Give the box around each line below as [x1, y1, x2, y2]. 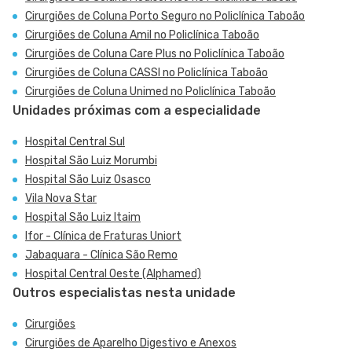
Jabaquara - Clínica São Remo [25, 248, 178, 262]
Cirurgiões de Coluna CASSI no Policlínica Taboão [25, 66, 268, 79]
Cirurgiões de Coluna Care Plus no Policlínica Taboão [25, 47, 284, 60]
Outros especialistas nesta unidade [13, 285, 236, 300]
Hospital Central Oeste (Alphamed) [25, 267, 201, 280]
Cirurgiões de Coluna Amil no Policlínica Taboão [25, 28, 259, 42]
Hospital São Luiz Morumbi [25, 154, 157, 167]
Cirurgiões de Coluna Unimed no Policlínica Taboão [25, 85, 276, 98]
